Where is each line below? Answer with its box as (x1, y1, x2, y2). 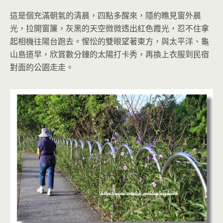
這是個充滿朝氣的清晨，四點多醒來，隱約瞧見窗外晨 (10, 10, 201, 21)
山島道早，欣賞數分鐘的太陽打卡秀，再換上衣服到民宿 (10, 49, 209, 60)
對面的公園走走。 (10, 62, 74, 73)
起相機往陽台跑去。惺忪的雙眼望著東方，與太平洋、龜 (10, 36, 209, 47)
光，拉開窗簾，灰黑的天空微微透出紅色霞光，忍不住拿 (10, 23, 209, 34)
